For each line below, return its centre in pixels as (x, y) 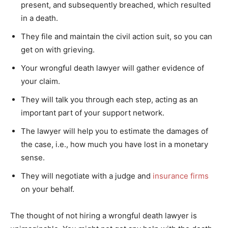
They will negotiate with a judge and (86, 176)
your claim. (40, 81)
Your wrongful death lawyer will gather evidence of (112, 68)
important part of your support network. (93, 112)
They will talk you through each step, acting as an (109, 99)
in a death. (39, 18)
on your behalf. (48, 189)
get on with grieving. (58, 49)
